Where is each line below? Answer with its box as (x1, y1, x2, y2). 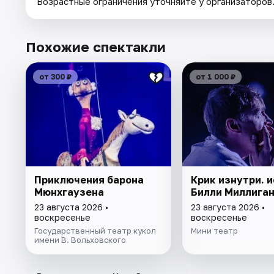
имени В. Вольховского (34, 235, 126, 245)
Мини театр (190, 226, 238, 236)
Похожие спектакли (26, 39, 166, 56)
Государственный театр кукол (34, 226, 156, 236)
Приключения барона (34, 174, 144, 187)
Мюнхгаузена (34, 186, 104, 199)
